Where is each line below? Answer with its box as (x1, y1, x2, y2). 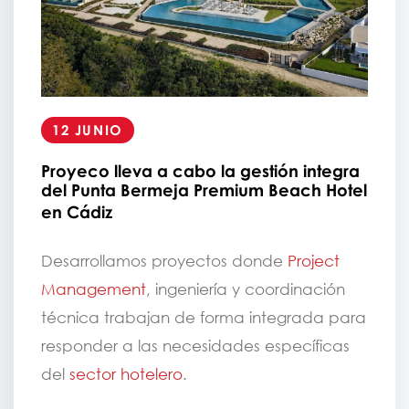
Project (288, 251, 340, 271)
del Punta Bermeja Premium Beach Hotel (41, 180, 367, 201)
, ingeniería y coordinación (146, 279, 345, 299)
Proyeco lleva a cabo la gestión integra (41, 161, 360, 182)
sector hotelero (69, 364, 183, 384)
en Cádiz (41, 202, 112, 223)
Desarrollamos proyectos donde (41, 251, 288, 271)
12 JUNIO (52, 121, 123, 139)
